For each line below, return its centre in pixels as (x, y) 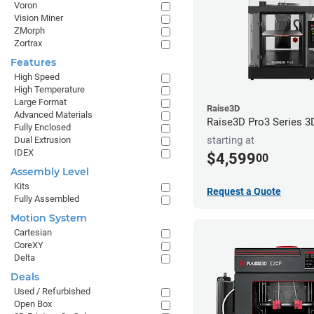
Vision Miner (39, 18)
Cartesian (33, 232)
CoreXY (29, 245)
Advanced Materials (53, 115)
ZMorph (29, 30)
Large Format (40, 102)
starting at (231, 140)
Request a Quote (244, 192)
